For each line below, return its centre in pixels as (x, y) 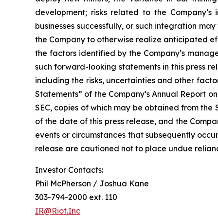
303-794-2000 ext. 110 (79, 197)
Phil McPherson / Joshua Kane (94, 183)
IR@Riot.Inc (58, 211)
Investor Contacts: (72, 170)
